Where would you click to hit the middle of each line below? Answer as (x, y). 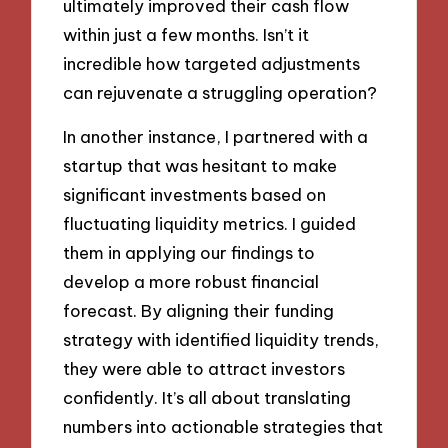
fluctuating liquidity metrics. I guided (210, 224)
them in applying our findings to (189, 253)
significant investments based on (195, 195)
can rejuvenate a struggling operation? (220, 92)
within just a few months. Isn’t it (186, 34)
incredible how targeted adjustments (212, 63)
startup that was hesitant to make (200, 166)
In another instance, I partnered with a (216, 137)
